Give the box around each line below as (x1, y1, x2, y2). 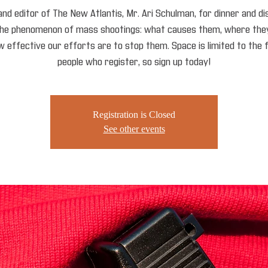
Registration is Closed (93, 109, 175, 120)
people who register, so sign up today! (57, 56, 211, 69)
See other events (103, 124, 165, 135)
